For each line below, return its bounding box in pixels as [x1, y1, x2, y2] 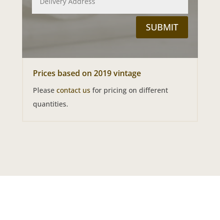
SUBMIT [146, 21, 179, 33]
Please [32, 85, 56, 95]
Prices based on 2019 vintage [32, 67, 141, 79]
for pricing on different [90, 85, 168, 95]
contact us [56, 85, 90, 95]
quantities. [32, 99, 68, 109]
